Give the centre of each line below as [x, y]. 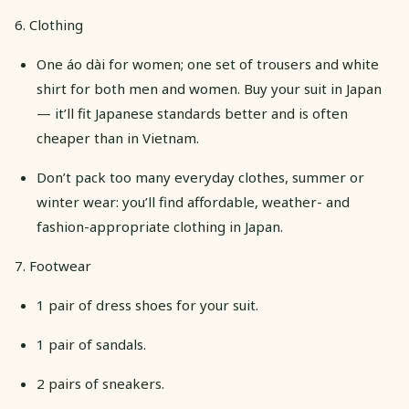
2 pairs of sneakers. [100, 383]
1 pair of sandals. [91, 344]
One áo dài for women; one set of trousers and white [208, 63]
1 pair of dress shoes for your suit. [147, 304]
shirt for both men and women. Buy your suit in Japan [209, 88]
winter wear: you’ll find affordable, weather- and [193, 201]
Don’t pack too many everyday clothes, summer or [200, 177]
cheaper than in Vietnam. [118, 137]
